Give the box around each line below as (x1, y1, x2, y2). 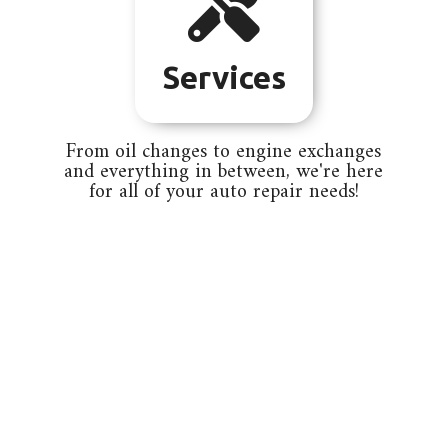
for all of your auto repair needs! (88, 175, 359, 211)
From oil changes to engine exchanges (66, 135, 382, 171)
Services (161, 60, 286, 96)
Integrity (158, 382, 290, 418)
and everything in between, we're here (64, 155, 384, 191)
